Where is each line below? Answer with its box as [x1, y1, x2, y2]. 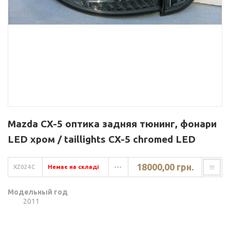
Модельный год [8, 188, 68, 197]
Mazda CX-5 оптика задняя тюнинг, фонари [8, 118, 217, 130]
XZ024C [13, 163, 35, 170]
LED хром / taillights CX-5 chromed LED [8, 133, 196, 145]
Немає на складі [48, 163, 99, 170]
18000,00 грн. [136, 162, 194, 172]
